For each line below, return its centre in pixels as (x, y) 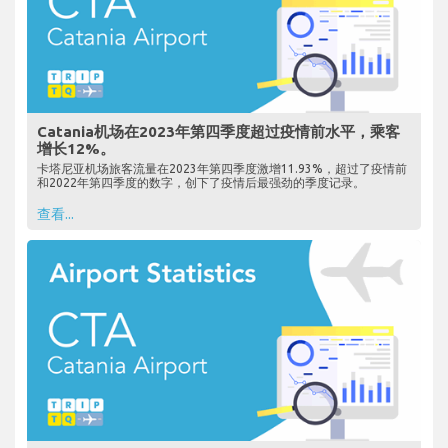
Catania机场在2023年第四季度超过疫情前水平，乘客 (218, 131)
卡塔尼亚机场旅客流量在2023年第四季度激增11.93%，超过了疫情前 (222, 168)
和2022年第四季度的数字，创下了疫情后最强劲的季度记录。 (201, 182)
